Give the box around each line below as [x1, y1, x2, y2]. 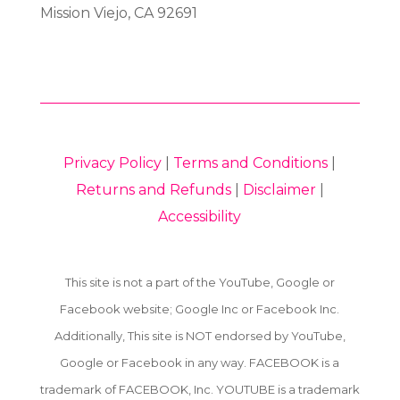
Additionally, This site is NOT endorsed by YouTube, [54, 328, 346, 343]
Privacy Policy [63, 154, 162, 171]
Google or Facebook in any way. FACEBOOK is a [60, 354, 340, 370]
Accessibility [158, 207, 242, 225]
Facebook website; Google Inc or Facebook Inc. [60, 301, 340, 316]
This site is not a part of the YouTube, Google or [64, 274, 335, 289]
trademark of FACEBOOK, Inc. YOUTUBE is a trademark [39, 381, 360, 396]
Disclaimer [242, 180, 316, 198]
